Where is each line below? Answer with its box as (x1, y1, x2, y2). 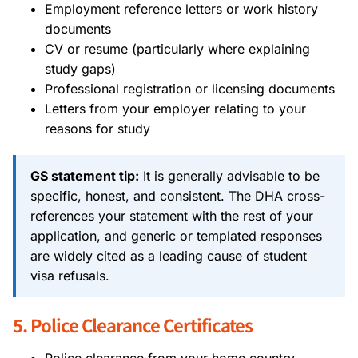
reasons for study (45, 120, 150, 137)
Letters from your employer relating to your (45, 100, 306, 117)
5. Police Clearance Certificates (13, 311, 253, 337)
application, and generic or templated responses (30, 227, 322, 244)
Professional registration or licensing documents (45, 80, 335, 97)
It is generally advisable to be (139, 167, 320, 184)
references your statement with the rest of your (30, 207, 313, 224)
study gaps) (45, 60, 116, 77)
